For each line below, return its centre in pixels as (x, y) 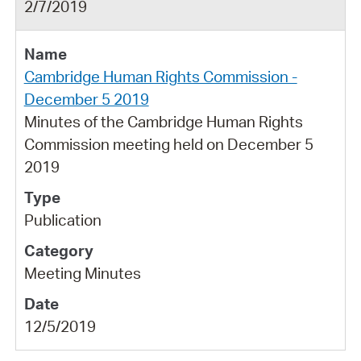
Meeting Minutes (82, 273)
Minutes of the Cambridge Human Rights (163, 121)
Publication (62, 220)
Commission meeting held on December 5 (168, 144)
